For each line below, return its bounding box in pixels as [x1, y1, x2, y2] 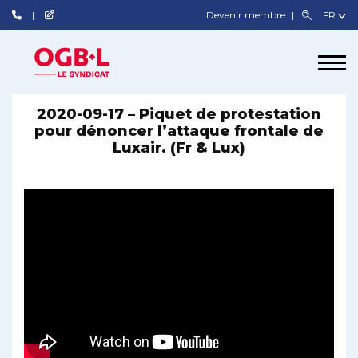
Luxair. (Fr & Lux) [113, 139, 245, 157]
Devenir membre [206, 9, 288, 21]
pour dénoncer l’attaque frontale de [34, 122, 324, 140]
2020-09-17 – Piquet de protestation [37, 105, 321, 123]
